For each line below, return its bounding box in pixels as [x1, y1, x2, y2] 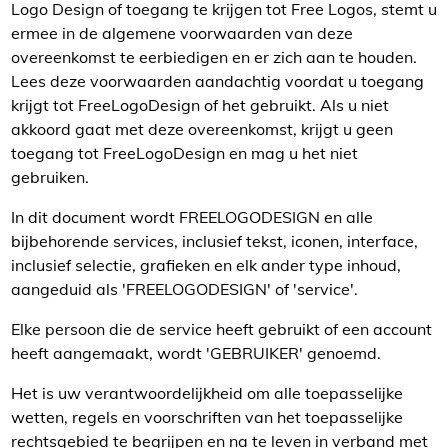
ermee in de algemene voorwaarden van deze [11, 23, 353, 43]
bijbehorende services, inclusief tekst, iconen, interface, [11, 231, 418, 251]
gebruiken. [11, 167, 89, 187]
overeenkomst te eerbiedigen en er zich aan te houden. [11, 47, 417, 67]
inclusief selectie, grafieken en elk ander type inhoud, [11, 255, 401, 275]
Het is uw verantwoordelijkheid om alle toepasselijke [11, 383, 403, 403]
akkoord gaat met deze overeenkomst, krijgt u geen [11, 119, 393, 139]
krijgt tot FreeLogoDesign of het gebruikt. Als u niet [11, 95, 389, 115]
